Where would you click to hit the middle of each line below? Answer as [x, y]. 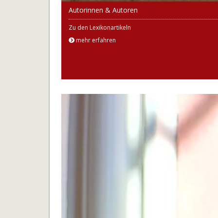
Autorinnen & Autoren [103, 10]
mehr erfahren [95, 40]
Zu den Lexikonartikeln [100, 27]
